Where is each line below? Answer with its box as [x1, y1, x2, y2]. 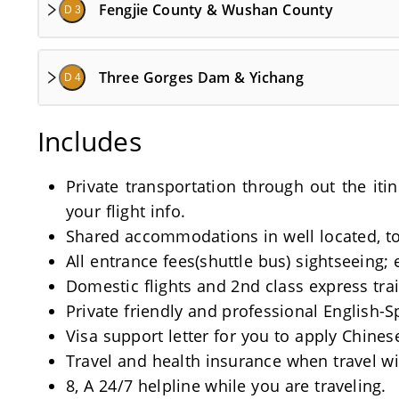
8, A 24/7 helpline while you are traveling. [66, 375, 387, 396]
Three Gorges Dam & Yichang [98, 68, 304, 87]
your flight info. [66, 200, 186, 222]
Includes [37, 123, 142, 159]
